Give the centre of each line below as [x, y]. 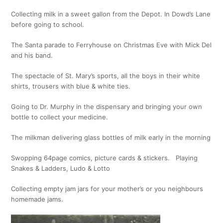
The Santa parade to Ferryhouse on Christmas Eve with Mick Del [111, 45]
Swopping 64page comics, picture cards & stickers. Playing [105, 158]
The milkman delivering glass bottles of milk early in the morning [111, 137]
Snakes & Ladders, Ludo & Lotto [61, 168]
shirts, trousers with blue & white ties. [71, 86]
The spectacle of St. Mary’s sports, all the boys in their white [106, 76]
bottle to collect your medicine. [60, 117]
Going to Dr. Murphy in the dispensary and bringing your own [107, 107]
